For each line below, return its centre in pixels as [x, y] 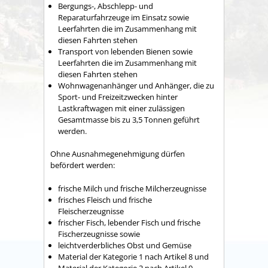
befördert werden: [83, 165]
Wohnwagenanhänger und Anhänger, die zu [136, 85]
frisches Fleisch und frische [105, 200]
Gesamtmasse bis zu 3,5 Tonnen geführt [129, 119]
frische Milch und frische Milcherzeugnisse [132, 188]
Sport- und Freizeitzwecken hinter [118, 97]
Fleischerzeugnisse [91, 211]
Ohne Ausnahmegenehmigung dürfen [118, 154]
